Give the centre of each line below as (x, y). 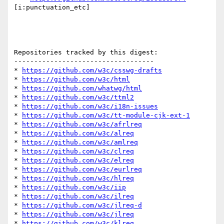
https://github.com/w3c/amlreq (80, 142)
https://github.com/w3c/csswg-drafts (92, 70)
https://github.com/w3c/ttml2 (78, 97)
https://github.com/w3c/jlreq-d (82, 205)
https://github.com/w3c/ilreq (78, 196)
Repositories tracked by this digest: (86, 52)
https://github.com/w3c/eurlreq (82, 169)
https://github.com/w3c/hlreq (78, 178)
